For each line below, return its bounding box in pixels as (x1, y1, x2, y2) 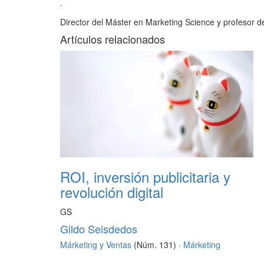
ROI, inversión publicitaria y (60, 166, 230, 187)
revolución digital (60, 181, 163, 203)
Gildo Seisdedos (60, 221, 137, 237)
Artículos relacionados (60, 31, 165, 47)
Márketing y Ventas (60, 239, 131, 251)
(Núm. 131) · (131, 239, 183, 251)
